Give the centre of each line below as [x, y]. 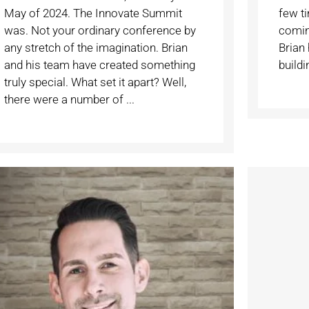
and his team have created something [99, 64]
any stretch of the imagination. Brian [96, 47]
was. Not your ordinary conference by [100, 30]
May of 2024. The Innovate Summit [93, 13]
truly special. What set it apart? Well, [95, 82]
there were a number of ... [69, 99]
